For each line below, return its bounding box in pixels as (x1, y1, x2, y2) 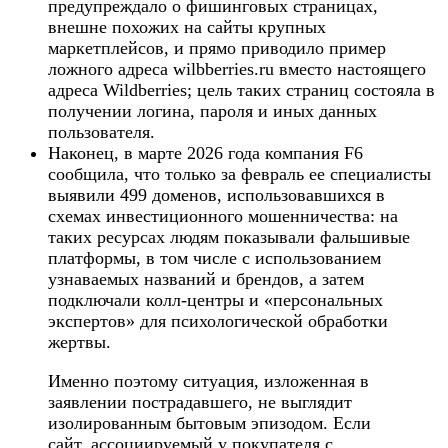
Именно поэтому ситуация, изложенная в (48, 371, 369, 392)
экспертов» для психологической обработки (48, 311, 388, 332)
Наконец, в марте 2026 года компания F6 (48, 143, 363, 164)
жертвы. (48, 332, 111, 353)
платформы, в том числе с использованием (48, 248, 381, 269)
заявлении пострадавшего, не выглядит (48, 392, 352, 413)
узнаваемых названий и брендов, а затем (48, 269, 364, 290)
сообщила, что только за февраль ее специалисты (48, 164, 431, 185)
